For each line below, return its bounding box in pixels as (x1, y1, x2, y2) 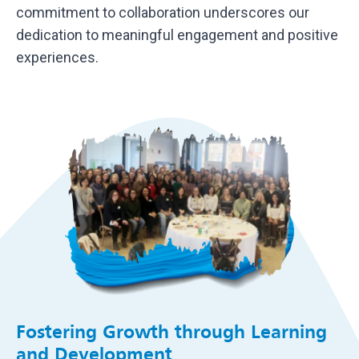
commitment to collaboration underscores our (16, 4, 309, 22)
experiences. (16, 49, 99, 67)
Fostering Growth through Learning (16, 321, 327, 344)
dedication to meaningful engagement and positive (16, 26, 338, 44)
